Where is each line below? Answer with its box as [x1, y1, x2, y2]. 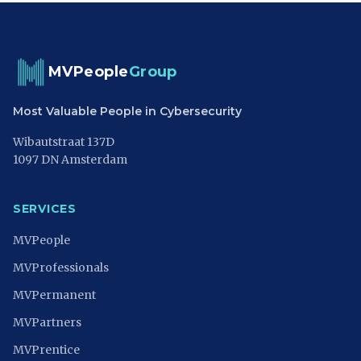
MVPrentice [13, 342, 80, 357]
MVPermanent [13, 288, 96, 302]
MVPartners [13, 315, 81, 330]
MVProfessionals [13, 260, 109, 275]
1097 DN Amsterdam [13, 152, 127, 167]
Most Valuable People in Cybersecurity [13, 104, 242, 118]
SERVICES [13, 201, 77, 216]
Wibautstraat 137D [13, 135, 114, 149]
